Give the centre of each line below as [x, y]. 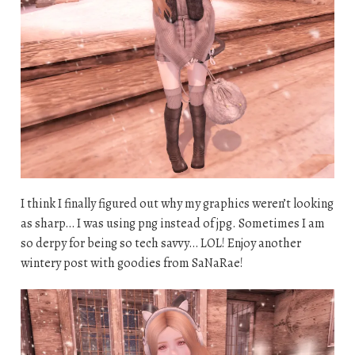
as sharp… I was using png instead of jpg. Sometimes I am [172, 224]
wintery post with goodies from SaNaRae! [132, 263]
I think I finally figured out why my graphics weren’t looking [177, 204]
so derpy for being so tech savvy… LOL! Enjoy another [160, 244]
